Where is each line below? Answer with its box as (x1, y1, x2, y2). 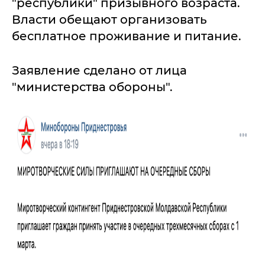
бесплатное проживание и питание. (12, 28, 241, 43)
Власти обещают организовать (12, 12, 207, 27)
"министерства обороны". (12, 79, 173, 94)
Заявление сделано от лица (12, 63, 187, 77)
